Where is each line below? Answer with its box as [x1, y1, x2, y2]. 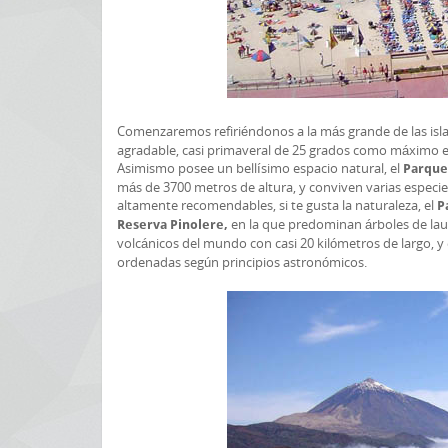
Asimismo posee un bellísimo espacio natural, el [117, 159, 403, 177]
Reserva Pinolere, [117, 217, 231, 232]
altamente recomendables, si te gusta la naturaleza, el [117, 196, 437, 214]
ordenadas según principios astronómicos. [117, 253, 367, 271]
